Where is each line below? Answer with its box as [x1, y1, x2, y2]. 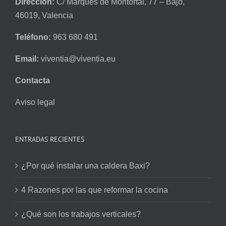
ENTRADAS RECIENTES [15, 135, 84, 144]
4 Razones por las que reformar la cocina [21, 186, 168, 195]
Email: [15, 54, 41, 64]
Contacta [15, 76, 50, 85]
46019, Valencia [15, 11, 73, 20]
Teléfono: [15, 33, 53, 42]
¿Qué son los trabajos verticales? [21, 210, 141, 219]
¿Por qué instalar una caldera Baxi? [21, 161, 150, 171]
